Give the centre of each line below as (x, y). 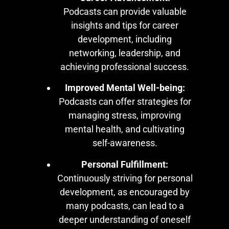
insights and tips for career (125, 25)
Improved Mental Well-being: (125, 88)
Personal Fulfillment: (125, 164)
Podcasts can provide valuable (125, 11)
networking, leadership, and (125, 53)
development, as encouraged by (125, 192)
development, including (125, 39)
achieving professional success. (125, 66)
